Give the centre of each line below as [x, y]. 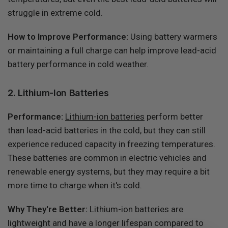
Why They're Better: [48, 209]
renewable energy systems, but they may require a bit [109, 172]
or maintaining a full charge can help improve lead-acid [112, 50]
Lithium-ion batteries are [137, 209]
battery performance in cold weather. [78, 64]
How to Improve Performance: [68, 37]
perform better [175, 117]
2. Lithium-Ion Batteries [58, 93]
